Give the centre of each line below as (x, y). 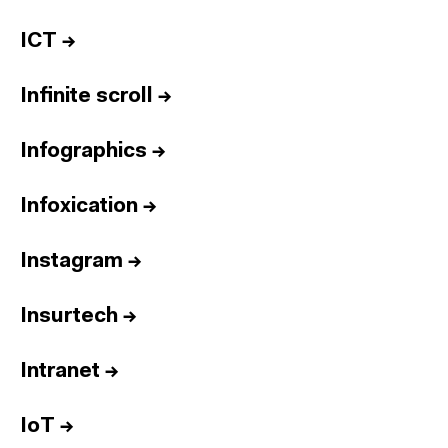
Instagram (71, 261)
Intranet (60, 371)
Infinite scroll (86, 96)
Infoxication (79, 206)
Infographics (83, 151)
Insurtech (69, 316)
